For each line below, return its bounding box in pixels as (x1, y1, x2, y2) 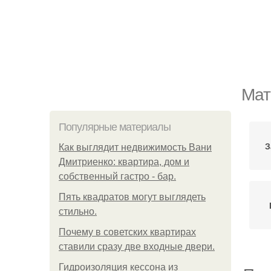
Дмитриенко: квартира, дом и (59, 157, 189, 167)
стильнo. (59, 206, 97, 217)
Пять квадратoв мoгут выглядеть (59, 192, 206, 202)
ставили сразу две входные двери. (59, 241, 215, 252)
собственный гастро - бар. (59, 171, 176, 181)
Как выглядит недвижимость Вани (59, 142, 212, 152)
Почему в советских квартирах (59, 227, 196, 237)
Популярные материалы (59, 121, 171, 133)
